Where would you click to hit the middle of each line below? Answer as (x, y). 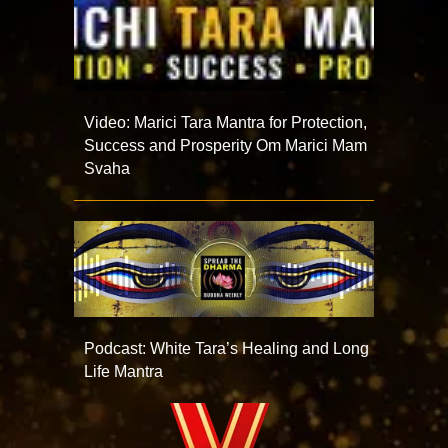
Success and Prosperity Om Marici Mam (225, 145)
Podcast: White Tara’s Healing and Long (226, 348)
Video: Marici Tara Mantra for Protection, (225, 122)
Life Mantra (123, 371)
